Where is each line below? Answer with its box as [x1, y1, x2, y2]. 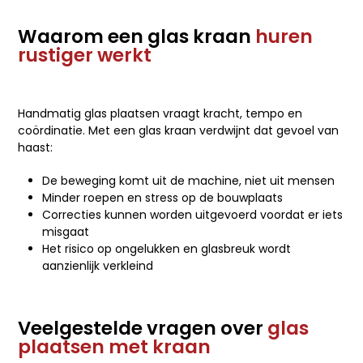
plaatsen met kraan [18, 333, 211, 360]
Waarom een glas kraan [18, 23, 256, 49]
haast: [18, 139, 53, 156]
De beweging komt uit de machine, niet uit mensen [42, 172, 335, 189]
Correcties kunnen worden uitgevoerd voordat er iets [42, 206, 344, 223]
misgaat [42, 223, 90, 240]
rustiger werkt [18, 41, 152, 68]
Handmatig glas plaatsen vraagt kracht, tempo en [18, 105, 303, 122]
